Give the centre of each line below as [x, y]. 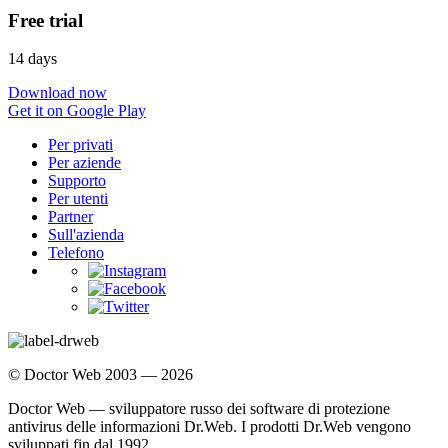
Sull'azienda [86, 235]
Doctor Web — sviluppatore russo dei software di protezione [199, 409]
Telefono [76, 253]
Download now [57, 93]
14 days [32, 59]
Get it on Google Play [77, 111]
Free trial [45, 20]
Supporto [77, 181]
